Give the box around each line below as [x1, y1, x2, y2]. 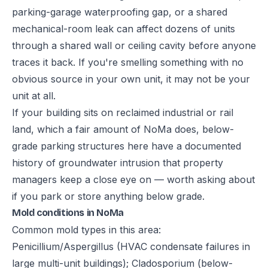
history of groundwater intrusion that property [12, 157, 223, 169]
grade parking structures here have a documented [12, 140, 241, 153]
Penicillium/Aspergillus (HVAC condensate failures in [12, 240, 250, 253]
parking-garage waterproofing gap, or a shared [12, 6, 227, 19]
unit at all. [12, 90, 56, 102]
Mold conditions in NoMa [12, 207, 124, 219]
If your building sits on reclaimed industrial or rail [12, 106, 233, 119]
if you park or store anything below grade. [12, 190, 205, 203]
